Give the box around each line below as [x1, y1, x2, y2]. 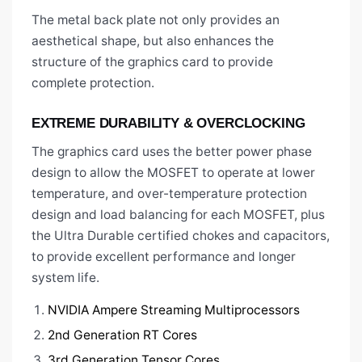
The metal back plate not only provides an [32, 12, 280, 28]
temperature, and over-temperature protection [32, 186, 307, 202]
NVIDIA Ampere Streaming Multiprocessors [48, 302, 300, 318]
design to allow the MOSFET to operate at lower [32, 165, 315, 181]
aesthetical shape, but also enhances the [32, 33, 274, 49]
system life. [32, 270, 99, 286]
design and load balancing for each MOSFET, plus [32, 207, 325, 223]
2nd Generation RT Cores [48, 327, 197, 343]
